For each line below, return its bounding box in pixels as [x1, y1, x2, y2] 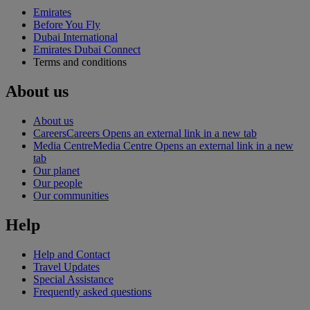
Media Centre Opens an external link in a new [93, 140, 293, 152]
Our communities [33, 190, 109, 202]
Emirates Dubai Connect [33, 44, 140, 56]
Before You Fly [33, 19, 100, 31]
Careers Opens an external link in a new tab [66, 127, 257, 140]
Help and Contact [33, 248, 110, 261]
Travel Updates [33, 261, 100, 273]
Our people [33, 177, 82, 190]
